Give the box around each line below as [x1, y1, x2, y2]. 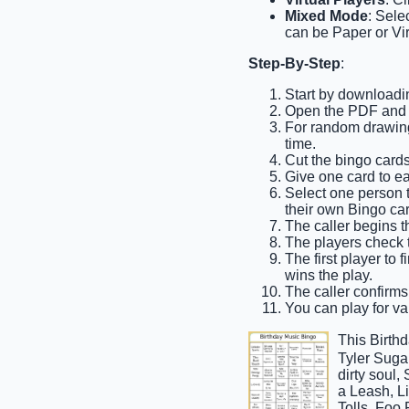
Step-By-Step [248, 55, 341, 71]
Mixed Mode [285, 7, 368, 24]
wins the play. [285, 267, 372, 283]
